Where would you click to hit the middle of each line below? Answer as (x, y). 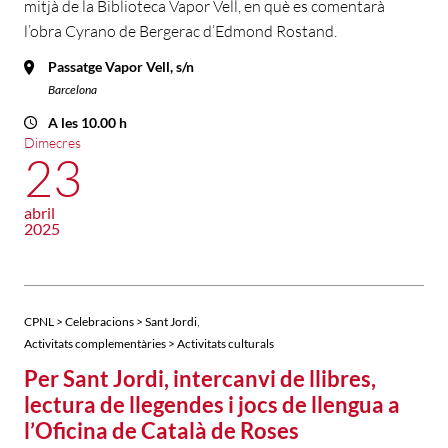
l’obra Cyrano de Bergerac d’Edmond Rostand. (180, 31)
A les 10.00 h (87, 123)
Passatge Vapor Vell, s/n (121, 67)
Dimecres (52, 143)
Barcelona (72, 90)
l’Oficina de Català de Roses (161, 431)
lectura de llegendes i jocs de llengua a (212, 405)
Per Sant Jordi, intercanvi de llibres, (200, 379)
